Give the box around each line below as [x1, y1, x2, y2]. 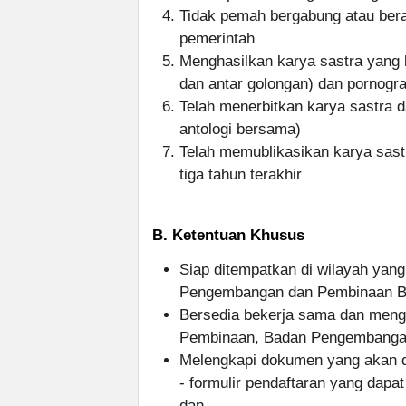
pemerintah [179, 30, 255, 47]
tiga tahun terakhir [179, 166, 302, 183]
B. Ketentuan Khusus [152, 227, 304, 244]
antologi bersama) [179, 121, 301, 138]
